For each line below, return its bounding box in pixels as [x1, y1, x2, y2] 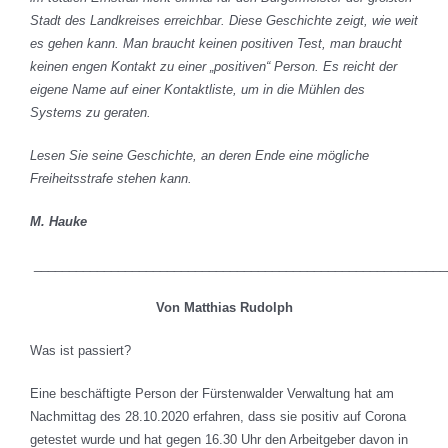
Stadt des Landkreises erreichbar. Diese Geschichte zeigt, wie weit [30, 13, 418, 29]
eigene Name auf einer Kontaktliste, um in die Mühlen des [30, 82, 365, 98]
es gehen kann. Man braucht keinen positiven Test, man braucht [30, 36, 402, 52]
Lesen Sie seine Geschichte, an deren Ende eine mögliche [30, 148, 369, 164]
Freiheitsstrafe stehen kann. [30, 171, 236, 187]
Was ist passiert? [30, 343, 131, 359]
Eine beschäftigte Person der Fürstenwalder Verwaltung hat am [30, 386, 394, 402]
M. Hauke [30, 214, 87, 230]
